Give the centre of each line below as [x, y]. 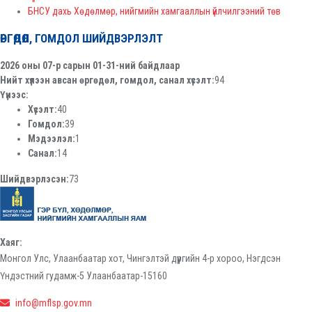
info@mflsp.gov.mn [54, 303]
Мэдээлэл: [52, 138]
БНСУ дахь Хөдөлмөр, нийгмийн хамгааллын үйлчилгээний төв [154, 11]
